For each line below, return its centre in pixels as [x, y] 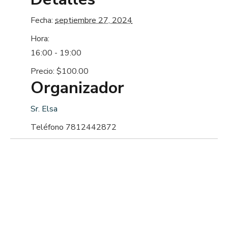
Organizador [77, 88]
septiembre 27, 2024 [94, 21]
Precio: [42, 72]
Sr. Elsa [44, 109]
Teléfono [48, 127]
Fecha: [42, 21]
